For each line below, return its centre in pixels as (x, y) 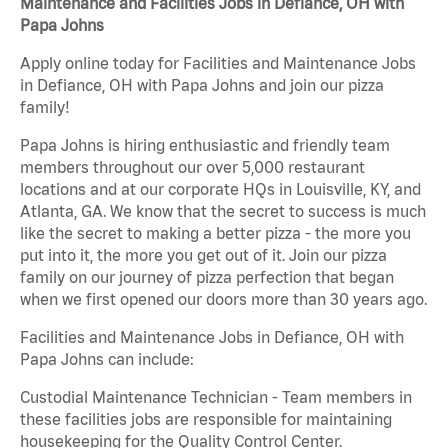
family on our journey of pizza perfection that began (207, 277)
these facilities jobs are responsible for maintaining (206, 419)
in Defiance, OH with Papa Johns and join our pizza (202, 85)
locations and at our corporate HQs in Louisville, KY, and (220, 189)
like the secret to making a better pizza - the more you (215, 233)
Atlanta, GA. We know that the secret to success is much (223, 211)
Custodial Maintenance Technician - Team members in (216, 397)
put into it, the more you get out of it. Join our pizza (203, 255)
